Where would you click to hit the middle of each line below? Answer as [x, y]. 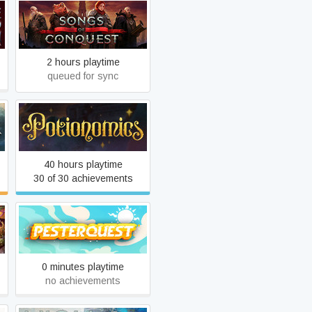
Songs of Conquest [83, 24]
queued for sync [83, 76]
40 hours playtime [83, 164]
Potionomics [83, 127]
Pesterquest [83, 229]
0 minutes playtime [83, 267]
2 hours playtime [83, 62]
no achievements [83, 281]
